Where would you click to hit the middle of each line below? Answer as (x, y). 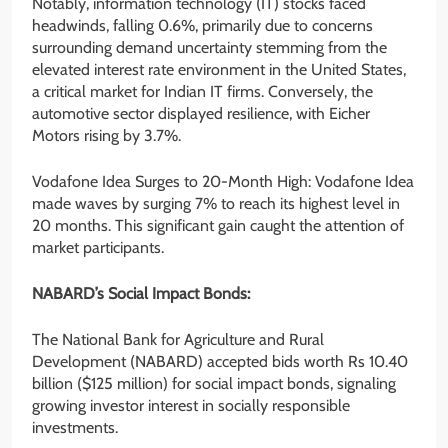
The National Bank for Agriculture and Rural (178, 339)
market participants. (98, 247)
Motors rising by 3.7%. (106, 135)
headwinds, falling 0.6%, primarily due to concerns (202, 25)
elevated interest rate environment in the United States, (219, 69)
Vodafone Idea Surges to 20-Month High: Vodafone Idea (223, 181)
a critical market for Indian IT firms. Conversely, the (202, 91)
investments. (75, 427)
